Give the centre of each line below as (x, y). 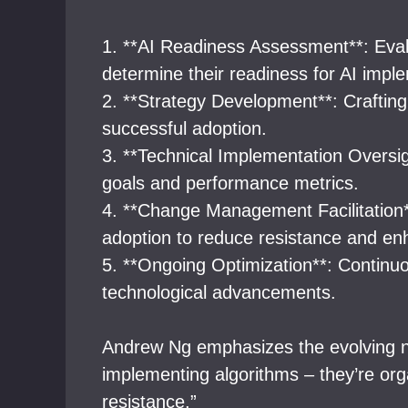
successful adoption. (184, 128)
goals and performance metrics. (230, 183)
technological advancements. (219, 292)
